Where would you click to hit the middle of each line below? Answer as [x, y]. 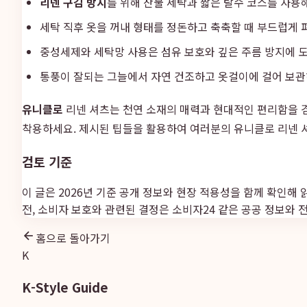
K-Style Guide [65, 287]
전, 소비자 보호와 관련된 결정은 [96, 209]
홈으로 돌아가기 [73, 238]
